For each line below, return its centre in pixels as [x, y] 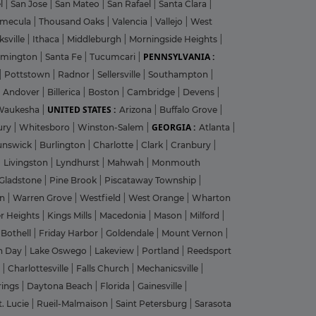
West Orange [157, 197]
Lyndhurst [79, 162]
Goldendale [131, 233]
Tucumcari [114, 56]
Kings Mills [71, 215]
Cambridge [152, 92]
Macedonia [124, 215]
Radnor [75, 74]
